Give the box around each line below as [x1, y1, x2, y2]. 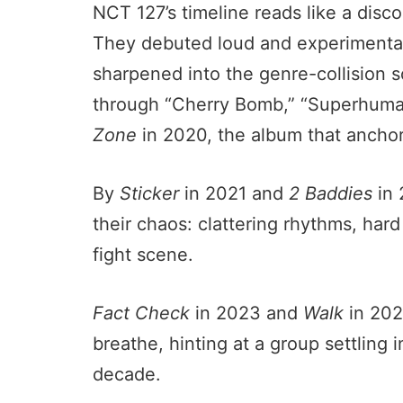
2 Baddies [289, 183, 372, 205]
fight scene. [93, 244, 199, 266]
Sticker [120, 183, 179, 205]
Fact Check [93, 302, 190, 325]
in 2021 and [179, 183, 289, 205]
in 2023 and [190, 302, 303, 325]
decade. [93, 363, 161, 386]
